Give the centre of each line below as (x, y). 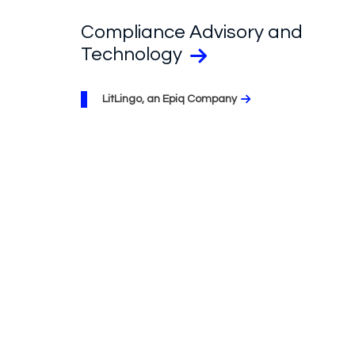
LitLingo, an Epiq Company (170, 99)
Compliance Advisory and (192, 32)
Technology (134, 54)
